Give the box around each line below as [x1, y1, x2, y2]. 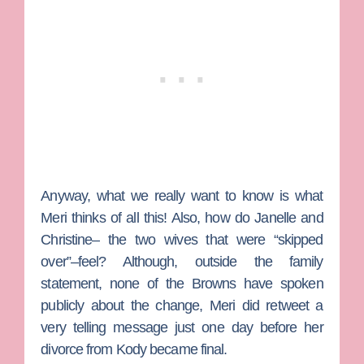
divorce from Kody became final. [41, 340, 227, 357]
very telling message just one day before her [41, 318, 323, 336]
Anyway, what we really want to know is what [41, 187, 323, 204]
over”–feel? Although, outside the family [41, 253, 323, 270]
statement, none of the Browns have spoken [41, 275, 323, 292]
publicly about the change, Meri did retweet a [41, 297, 323, 314]
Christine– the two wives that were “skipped [41, 231, 323, 248]
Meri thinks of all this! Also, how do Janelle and [41, 209, 323, 226]
